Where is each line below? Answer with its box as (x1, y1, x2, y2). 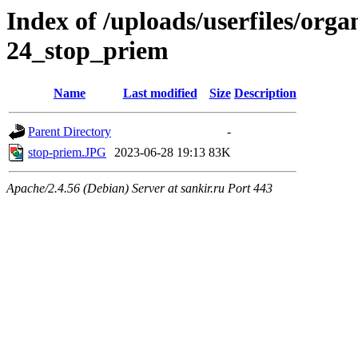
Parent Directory (28, 125, 111, 139)
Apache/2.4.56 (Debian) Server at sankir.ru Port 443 (6, 181, 272, 196)
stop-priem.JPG (28, 145, 106, 160)
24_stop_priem (6, 36, 169, 65)
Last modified (122, 86, 197, 101)
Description (234, 86, 296, 101)
